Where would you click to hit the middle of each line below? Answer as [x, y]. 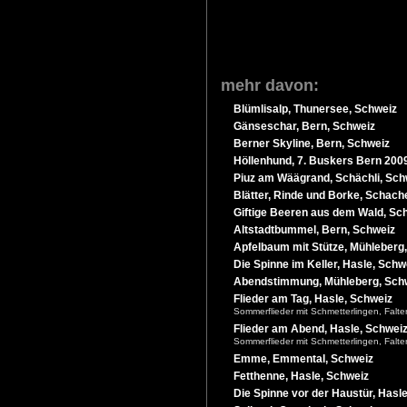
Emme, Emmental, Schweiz [303, 358]
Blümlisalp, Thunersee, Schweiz [315, 109]
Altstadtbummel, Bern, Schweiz [314, 229]
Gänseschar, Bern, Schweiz [304, 126]
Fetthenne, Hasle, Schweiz [301, 376]
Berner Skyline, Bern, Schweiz [312, 143]
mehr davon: [270, 85]
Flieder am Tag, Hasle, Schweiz [313, 298]
